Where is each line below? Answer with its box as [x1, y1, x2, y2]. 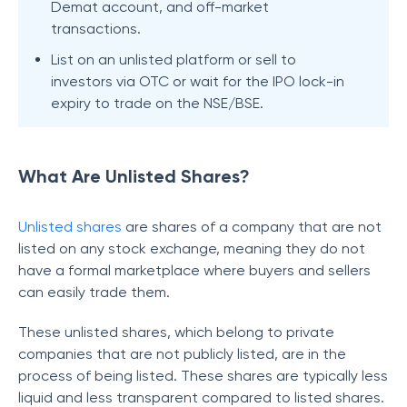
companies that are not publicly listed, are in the [18, 345, 346, 362]
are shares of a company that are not [122, 218, 382, 235]
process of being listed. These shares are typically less [18, 367, 388, 384]
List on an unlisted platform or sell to [51, 51, 296, 68]
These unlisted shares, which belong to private [18, 323, 334, 341]
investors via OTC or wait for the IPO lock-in [51, 73, 344, 90]
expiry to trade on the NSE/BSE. [51, 94, 263, 112]
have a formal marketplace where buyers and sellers [18, 262, 371, 279]
